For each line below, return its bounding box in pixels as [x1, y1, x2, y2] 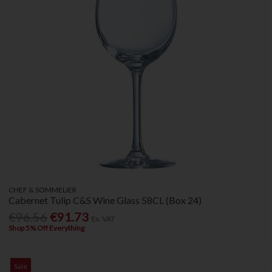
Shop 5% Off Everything [8, 223, 85, 233]
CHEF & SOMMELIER [8, 185, 77, 194]
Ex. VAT [91, 214, 115, 223]
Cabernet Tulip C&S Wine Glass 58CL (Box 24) [8, 194, 202, 206]
